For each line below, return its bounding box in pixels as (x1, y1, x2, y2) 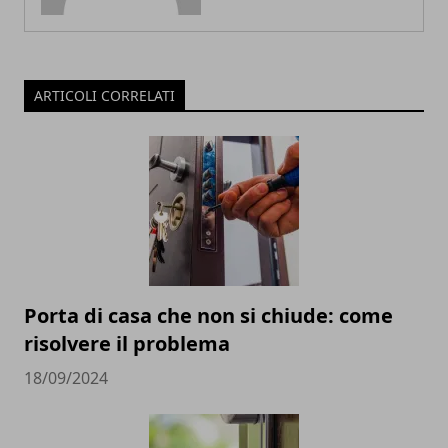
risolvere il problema (24, 330, 230, 357)
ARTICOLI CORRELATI (34, 86, 175, 105)
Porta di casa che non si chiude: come (24, 302, 393, 329)
